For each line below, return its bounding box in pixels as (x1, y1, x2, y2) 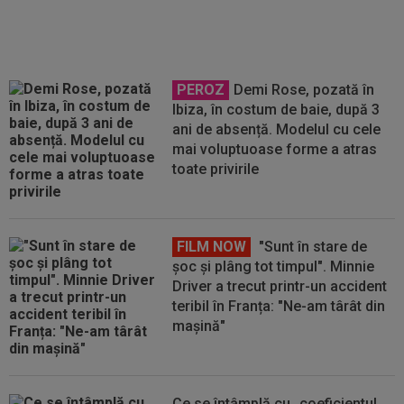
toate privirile (172, 161, 260, 178)
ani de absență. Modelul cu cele (172, 121, 381, 138)
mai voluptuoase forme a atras (172, 141, 378, 158)
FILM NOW (177, 238, 247, 255)
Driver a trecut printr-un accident (172, 278, 388, 295)
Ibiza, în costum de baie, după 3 (172, 101, 381, 118)
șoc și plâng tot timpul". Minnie (172, 258, 375, 275)
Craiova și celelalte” (172, 5, 304, 22)
